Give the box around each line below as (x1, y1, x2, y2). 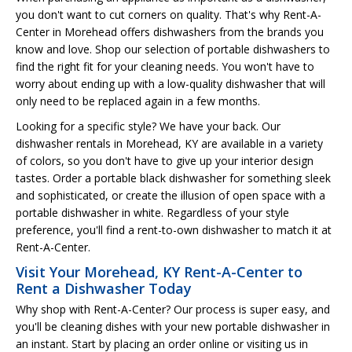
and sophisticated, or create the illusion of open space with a (16, 187, 325, 203)
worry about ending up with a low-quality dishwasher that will (16, 75, 325, 91)
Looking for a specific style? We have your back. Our (16, 118, 280, 134)
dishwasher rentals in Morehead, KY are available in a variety (16, 135, 323, 151)
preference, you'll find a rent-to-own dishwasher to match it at (16, 222, 332, 237)
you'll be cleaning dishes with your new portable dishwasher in (16, 318, 330, 334)
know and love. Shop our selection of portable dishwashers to (16, 41, 330, 57)
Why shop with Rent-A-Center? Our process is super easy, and (16, 301, 330, 317)
